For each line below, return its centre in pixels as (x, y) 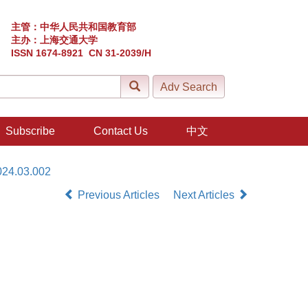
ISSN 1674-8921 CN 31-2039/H (81, 53)
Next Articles (205, 195)
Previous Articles (119, 195)
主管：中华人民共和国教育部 (74, 27)
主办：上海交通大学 (54, 40)
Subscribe (30, 131)
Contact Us (121, 131)
